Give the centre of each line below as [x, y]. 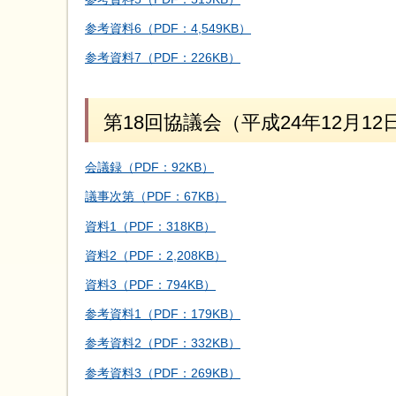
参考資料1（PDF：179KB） [163, 314]
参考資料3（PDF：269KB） [163, 373]
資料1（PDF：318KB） [150, 226]
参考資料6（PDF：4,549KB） [168, 28]
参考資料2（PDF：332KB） [163, 343]
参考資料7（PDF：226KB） [163, 57]
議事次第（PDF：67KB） [156, 197]
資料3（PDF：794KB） [150, 284]
